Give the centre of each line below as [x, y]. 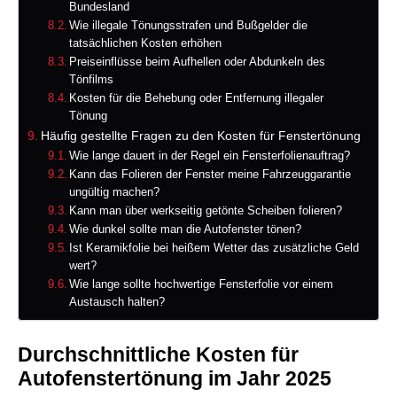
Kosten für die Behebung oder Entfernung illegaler [197, 98]
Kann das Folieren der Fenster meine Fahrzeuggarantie [210, 175]
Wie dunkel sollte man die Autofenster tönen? [186, 230]
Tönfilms [92, 80]
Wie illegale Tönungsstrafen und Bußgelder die [189, 26]
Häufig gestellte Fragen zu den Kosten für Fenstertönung [200, 136]
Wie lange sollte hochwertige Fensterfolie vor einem [202, 284]
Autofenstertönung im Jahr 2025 [175, 379]
